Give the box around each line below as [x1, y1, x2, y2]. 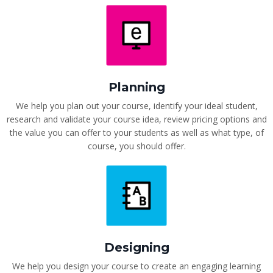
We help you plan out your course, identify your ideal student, [15, 99, 258, 112]
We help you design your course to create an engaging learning [12, 260, 261, 272]
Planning [108, 79, 165, 94]
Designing [104, 239, 169, 255]
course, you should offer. [87, 140, 186, 152]
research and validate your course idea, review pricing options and [6, 113, 267, 125]
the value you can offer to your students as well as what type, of [9, 126, 264, 138]
